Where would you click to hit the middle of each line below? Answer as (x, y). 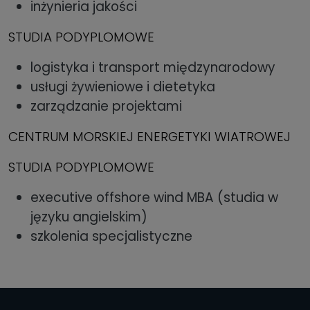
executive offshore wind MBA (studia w (154, 198)
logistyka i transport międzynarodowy (153, 68)
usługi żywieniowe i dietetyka (123, 87)
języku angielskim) (89, 217)
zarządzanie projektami (106, 107)
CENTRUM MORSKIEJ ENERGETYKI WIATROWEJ (149, 137)
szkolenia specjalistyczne (111, 237)
